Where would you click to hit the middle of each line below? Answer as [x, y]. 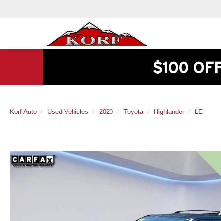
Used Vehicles [68, 111]
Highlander [169, 111]
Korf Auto [23, 111]
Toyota [133, 111]
